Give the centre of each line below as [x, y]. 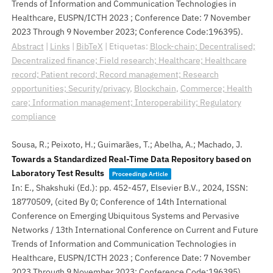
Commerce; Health [216, 88]
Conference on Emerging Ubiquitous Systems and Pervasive [125, 215]
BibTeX [89, 46]
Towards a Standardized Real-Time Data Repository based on [131, 159]
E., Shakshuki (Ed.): [62, 187]
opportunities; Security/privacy [70, 88]
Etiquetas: [129, 46]
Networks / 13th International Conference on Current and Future [135, 229]
